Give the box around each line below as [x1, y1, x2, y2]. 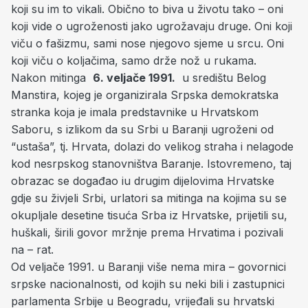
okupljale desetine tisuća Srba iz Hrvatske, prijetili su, [11, 208, 287, 222]
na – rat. [11, 242, 54, 256]
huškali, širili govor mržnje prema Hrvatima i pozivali [11, 225, 283, 239]
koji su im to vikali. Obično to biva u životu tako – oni [11, 1, 283, 16]
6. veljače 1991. [93, 70, 175, 85]
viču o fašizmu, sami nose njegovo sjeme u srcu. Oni [11, 36, 284, 50]
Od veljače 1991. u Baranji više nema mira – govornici [11, 259, 286, 274]
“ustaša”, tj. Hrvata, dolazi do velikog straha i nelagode [11, 139, 294, 153]
